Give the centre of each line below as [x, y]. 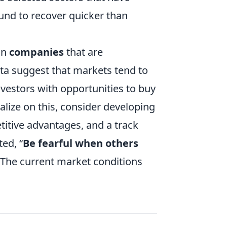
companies [36, 52]
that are [83, 52]
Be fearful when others [81, 143]
